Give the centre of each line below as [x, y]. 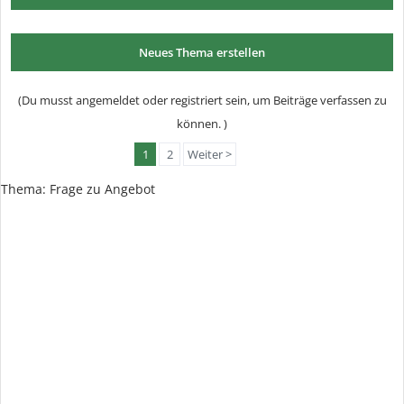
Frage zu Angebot [102, 189]
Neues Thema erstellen [202, 52]
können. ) [202, 124]
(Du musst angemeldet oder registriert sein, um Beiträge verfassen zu [202, 100]
